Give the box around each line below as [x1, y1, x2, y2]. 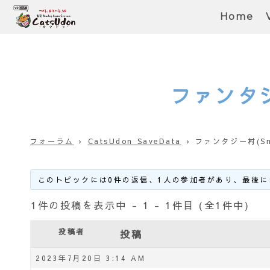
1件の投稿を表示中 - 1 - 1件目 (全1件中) [31, 198, 250, 212]
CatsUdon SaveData [87, 136, 182, 146]
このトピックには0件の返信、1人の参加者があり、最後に [37, 174, 269, 184]
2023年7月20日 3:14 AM [36, 253, 146, 263]
